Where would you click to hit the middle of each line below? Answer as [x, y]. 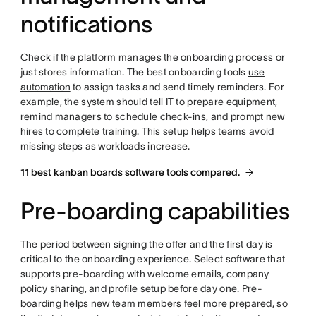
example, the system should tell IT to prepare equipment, [149, 102]
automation [45, 87]
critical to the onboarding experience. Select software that [153, 259]
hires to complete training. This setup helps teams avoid [147, 132]
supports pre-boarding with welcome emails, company [145, 274]
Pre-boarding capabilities [155, 212]
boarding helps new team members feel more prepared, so [154, 304]
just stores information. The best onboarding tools [134, 72]
